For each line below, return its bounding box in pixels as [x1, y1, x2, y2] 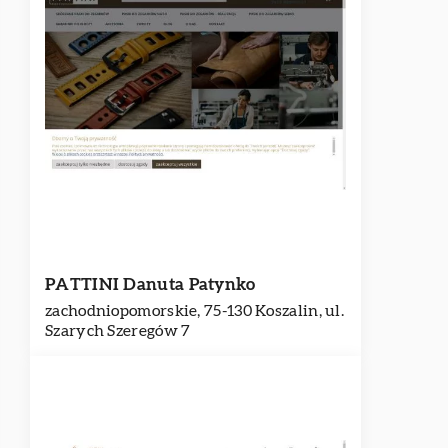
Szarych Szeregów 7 [45, 323, 191, 339]
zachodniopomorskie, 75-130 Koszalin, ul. [45, 303, 344, 319]
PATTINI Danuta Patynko [45, 276, 256, 293]
